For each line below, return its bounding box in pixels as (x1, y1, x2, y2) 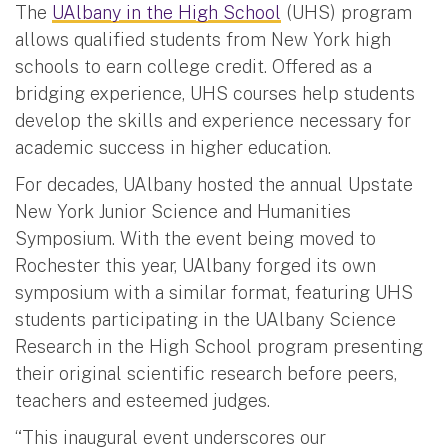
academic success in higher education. (15, 136, 331, 158)
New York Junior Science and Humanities (15, 200, 351, 222)
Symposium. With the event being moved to (15, 227, 376, 249)
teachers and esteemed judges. (15, 389, 270, 411)
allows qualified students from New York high (15, 28, 391, 50)
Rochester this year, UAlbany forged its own (15, 254, 376, 276)
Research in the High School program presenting (15, 335, 423, 357)
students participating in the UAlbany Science (15, 308, 396, 330)
